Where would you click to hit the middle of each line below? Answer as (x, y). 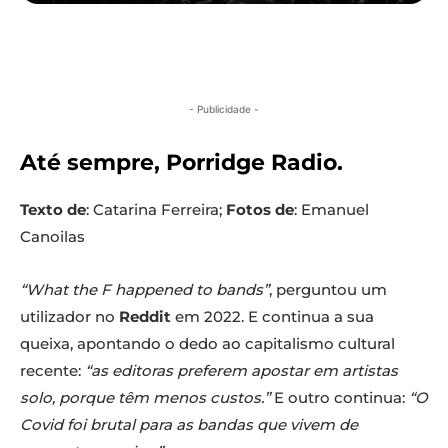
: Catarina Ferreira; (156, 210)
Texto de (53, 210)
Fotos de (260, 210)
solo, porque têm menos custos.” (145, 398)
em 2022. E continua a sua (272, 317)
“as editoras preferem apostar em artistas (241, 371)
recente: (52, 371)
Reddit (145, 317)
